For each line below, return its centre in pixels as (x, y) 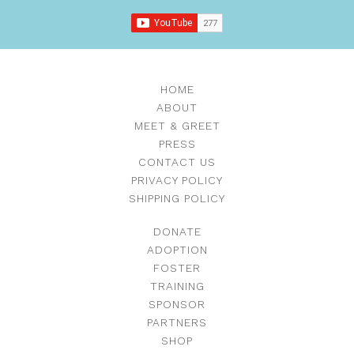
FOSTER (177, 267)
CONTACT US (177, 162)
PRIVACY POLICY (177, 180)
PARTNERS (177, 322)
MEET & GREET (177, 125)
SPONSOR (177, 304)
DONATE (177, 231)
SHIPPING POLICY (177, 198)
